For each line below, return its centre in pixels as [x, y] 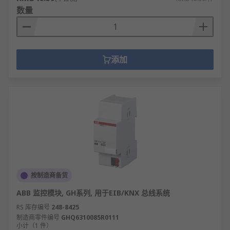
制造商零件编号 [38, 217]
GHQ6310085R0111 [90, 217]
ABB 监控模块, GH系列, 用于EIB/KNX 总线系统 [93, 193]
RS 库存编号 [33, 207]
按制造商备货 [49, 175]
